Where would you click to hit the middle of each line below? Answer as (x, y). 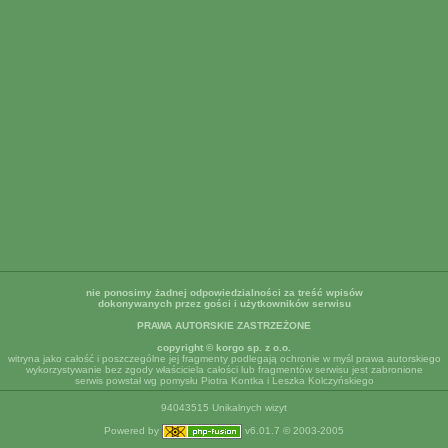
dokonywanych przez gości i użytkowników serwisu (224, 303)
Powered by (133, 431)
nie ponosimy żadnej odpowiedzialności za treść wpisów (224, 292)
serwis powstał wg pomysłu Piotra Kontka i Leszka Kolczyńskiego (224, 380)
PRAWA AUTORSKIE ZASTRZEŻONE (224, 325)
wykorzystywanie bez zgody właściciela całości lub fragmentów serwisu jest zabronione (224, 369)
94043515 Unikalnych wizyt (224, 407)
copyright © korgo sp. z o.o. (224, 347)
